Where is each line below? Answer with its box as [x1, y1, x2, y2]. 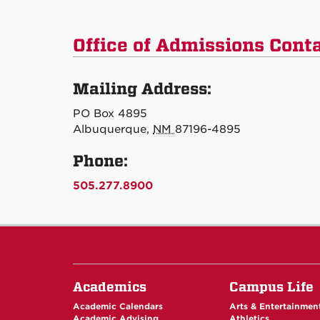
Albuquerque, [73, 123, 153, 136]
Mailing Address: [73, 80, 211, 99]
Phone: [73, 152, 128, 171]
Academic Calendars [73, 301, 163, 311]
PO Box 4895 [73, 107, 147, 120]
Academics [73, 279, 146, 294]
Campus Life [229, 279, 314, 294]
